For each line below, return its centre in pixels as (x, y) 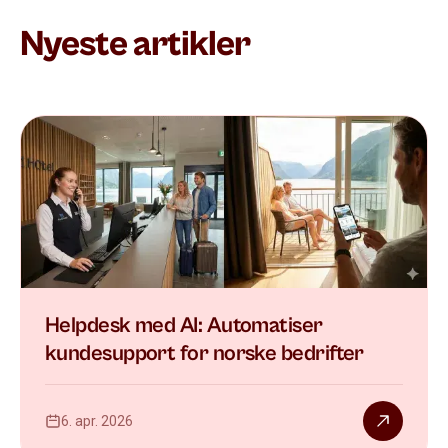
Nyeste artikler (135, 44)
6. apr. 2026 (97, 420)
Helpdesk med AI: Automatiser (184, 325)
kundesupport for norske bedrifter (204, 353)
